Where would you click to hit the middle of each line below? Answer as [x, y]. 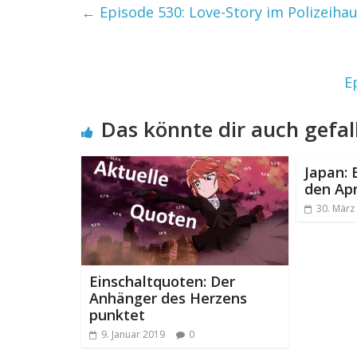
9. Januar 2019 [133, 334]
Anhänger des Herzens [168, 298]
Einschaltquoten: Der [162, 281]
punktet [117, 314]
